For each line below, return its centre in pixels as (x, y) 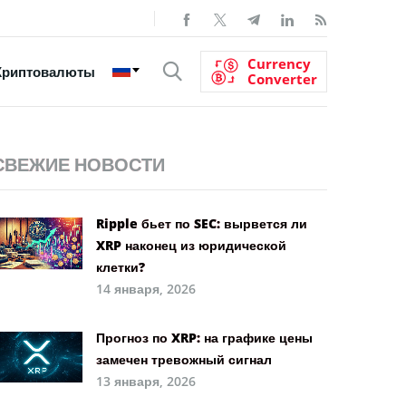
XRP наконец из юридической (191, 245)
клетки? (121, 266)
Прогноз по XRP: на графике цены (204, 337)
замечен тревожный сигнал (184, 359)
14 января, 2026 (146, 288)
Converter (282, 79)
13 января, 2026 (146, 381)
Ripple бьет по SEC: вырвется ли (202, 223)
